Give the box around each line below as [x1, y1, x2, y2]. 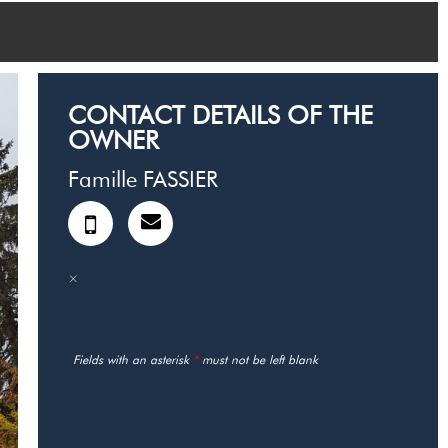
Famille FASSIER [68, 165, 218, 192]
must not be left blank [198, 351, 318, 367]
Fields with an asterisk [73, 351, 193, 367]
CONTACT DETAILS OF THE [68, 99, 373, 130]
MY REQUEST [70, 408, 186, 433]
